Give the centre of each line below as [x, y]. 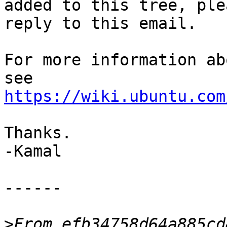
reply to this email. [100, 24]
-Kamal [33, 151]
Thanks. [38, 133]
